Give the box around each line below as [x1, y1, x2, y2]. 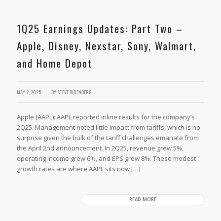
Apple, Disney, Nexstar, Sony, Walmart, [16, 37, 196, 53]
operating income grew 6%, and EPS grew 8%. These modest [16, 154, 196, 163]
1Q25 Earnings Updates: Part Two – [16, 20, 183, 36]
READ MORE [129, 196, 156, 203]
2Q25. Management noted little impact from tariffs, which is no [16, 123, 200, 132]
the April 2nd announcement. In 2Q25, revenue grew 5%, [16, 144, 184, 153]
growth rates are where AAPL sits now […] [16, 164, 141, 174]
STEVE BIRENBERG [57, 87, 92, 96]
